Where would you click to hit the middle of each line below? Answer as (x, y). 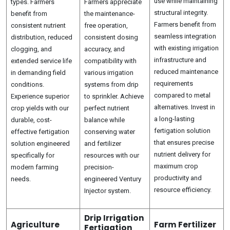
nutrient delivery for (182, 154)
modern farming (35, 167)
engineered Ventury (113, 179)
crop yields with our (40, 108)
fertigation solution (182, 131)
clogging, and (31, 49)
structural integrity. (181, 13)
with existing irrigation (186, 48)
